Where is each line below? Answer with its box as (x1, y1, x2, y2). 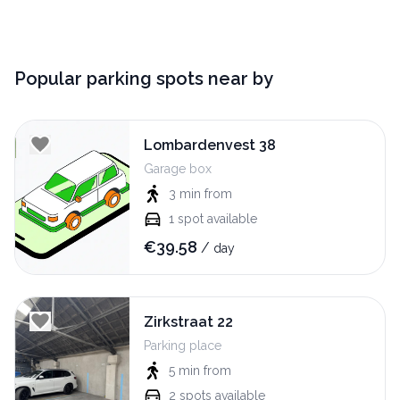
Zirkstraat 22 (144, 312, 233, 330)
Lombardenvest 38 (144, 136, 276, 154)
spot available (178, 211, 257, 226)
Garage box (144, 161, 212, 176)
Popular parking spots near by (14, 67, 273, 89)
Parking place (144, 337, 221, 353)
